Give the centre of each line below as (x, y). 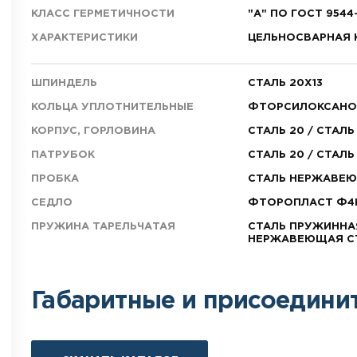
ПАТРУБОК (63, 155)
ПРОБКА (55, 178)
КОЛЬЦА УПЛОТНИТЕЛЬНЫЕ (112, 107)
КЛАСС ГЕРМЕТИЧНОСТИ (102, 14)
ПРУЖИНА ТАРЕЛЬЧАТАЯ (103, 226)
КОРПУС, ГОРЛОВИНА (93, 131)
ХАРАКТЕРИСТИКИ (84, 37)
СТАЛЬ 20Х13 (285, 83)
